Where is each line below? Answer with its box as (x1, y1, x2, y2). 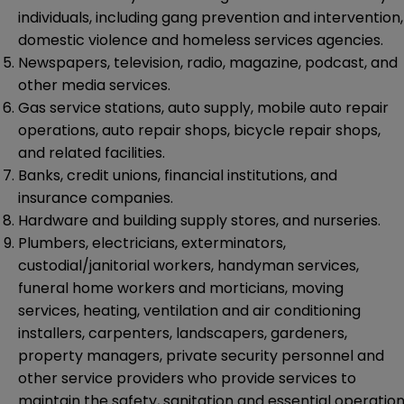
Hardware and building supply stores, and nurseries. (18, 210, 381, 232)
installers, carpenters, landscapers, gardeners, (18, 323, 347, 344)
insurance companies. (18, 188, 173, 209)
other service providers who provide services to (18, 368, 356, 390)
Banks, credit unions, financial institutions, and (18, 165, 337, 187)
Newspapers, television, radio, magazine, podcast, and (18, 52, 398, 74)
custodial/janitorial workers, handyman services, (18, 255, 359, 277)
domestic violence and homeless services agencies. (18, 30, 383, 51)
